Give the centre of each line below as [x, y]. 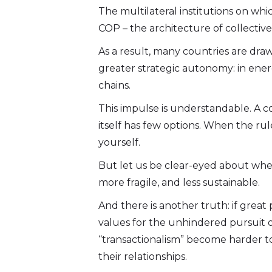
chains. [114, 86]
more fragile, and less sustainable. [179, 183]
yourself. [119, 143]
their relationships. [143, 257]
